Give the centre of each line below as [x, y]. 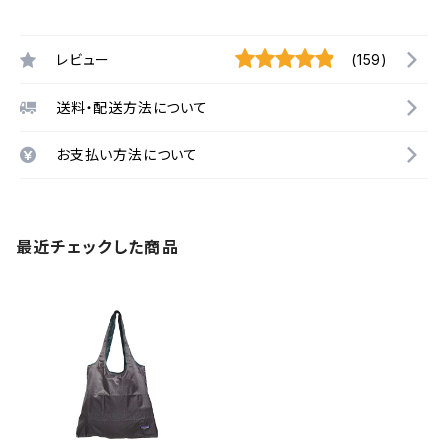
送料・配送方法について [132, 107]
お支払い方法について [127, 154]
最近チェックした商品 [97, 247]
